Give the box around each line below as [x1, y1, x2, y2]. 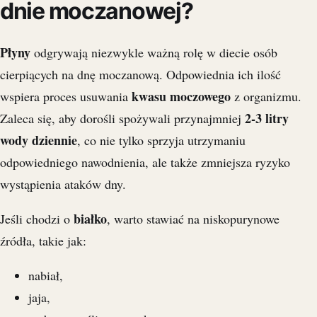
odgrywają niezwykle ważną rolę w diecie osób [30, 44, 277, 62]
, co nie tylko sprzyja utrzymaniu [77, 132, 246, 149]
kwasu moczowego [132, 87, 231, 106]
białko [74, 209, 107, 229]
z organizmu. [231, 88, 301, 105]
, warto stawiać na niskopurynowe [107, 210, 279, 228]
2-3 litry [245, 109, 289, 128]
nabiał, [28, 267, 63, 284]
